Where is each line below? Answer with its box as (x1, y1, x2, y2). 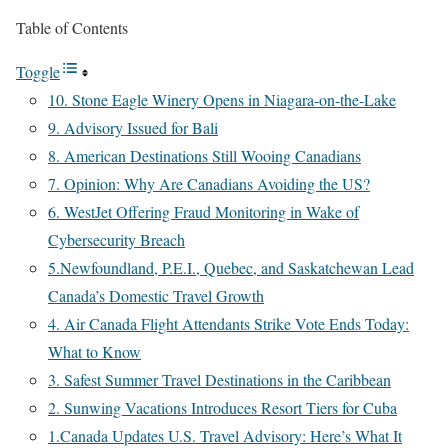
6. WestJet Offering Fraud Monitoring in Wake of (48, 201, 359, 223)
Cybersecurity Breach (48, 229, 185, 251)
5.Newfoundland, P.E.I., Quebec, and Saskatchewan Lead (48, 257, 414, 279)
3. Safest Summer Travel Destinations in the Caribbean (48, 369, 391, 391)
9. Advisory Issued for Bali (48, 117, 218, 139)
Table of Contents (16, 17, 128, 39)
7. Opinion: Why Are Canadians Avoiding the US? (48, 173, 370, 195)
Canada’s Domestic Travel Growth (48, 285, 264, 307)
